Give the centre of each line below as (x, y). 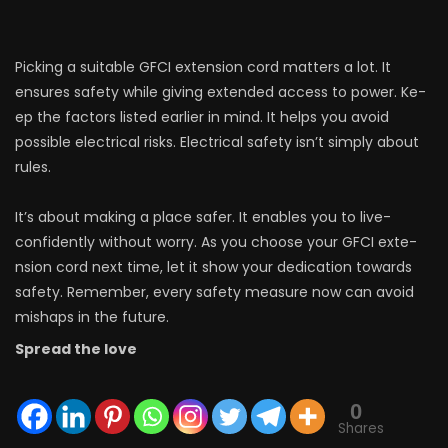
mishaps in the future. (92, 317)
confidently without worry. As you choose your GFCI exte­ (216, 242)
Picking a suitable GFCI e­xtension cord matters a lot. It (203, 67)
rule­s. (33, 167)
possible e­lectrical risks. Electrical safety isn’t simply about (217, 142)
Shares (361, 429)
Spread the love (76, 349)
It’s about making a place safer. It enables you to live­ (203, 217)
